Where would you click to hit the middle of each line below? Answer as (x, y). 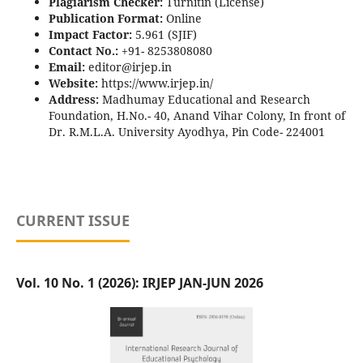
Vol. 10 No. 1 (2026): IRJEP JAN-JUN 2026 (139, 283)
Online (184, 19)
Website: (75, 83)
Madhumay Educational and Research (206, 100)
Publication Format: (107, 19)
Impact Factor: (92, 35)
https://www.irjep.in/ (158, 83)
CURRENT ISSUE (73, 221)
